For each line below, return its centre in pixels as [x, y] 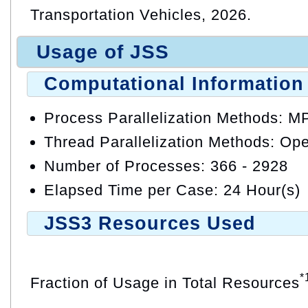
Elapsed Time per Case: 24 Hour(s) [172, 190]
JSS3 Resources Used [150, 223]
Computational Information [174, 84]
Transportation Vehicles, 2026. [141, 15]
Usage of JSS [103, 52]
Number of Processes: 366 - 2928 [166, 166]
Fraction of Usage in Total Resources [165, 283]
